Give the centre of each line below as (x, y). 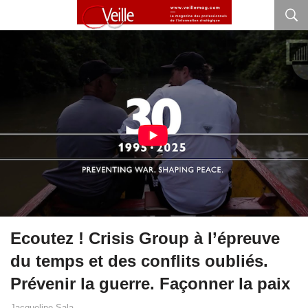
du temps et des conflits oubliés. (139, 261)
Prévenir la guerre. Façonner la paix (150, 284)
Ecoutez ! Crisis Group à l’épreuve (145, 239)
